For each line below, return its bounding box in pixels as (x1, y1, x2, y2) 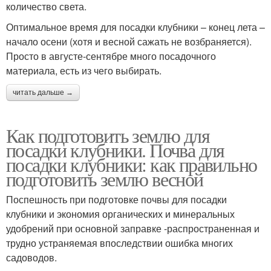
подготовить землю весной (6, 166, 203, 192)
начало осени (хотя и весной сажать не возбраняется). (6, 34, 252, 49)
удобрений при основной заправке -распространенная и (6, 221, 260, 236)
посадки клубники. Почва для (6, 137, 224, 163)
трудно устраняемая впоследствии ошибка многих (6, 236, 233, 250)
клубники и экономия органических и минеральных (6, 207, 235, 221)
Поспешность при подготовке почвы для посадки (6, 192, 227, 207)
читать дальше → (13, 88, 73, 97)
